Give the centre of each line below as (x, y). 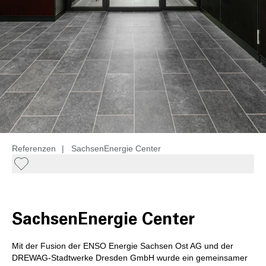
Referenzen (34, 148)
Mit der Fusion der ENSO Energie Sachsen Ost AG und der (123, 246)
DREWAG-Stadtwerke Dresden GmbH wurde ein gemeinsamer (130, 258)
